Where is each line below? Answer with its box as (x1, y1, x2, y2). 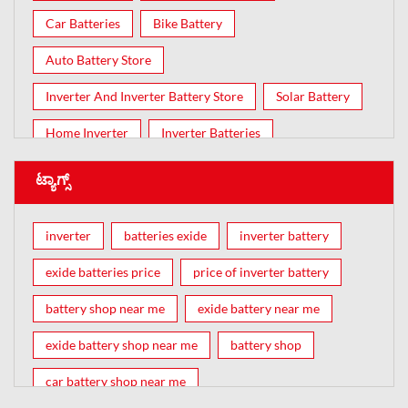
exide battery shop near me (46, 336, 198, 352)
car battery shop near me (46, 372, 186, 389)
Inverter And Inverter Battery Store (46, 87, 243, 104)
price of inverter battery (193, 263, 329, 280)
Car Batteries (46, 15, 120, 31)
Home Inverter (46, 124, 128, 140)
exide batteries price (46, 263, 160, 280)
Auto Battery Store (46, 51, 151, 67)
